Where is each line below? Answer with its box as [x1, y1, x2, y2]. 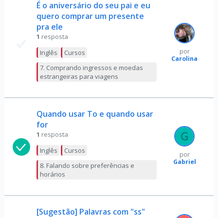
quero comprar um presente [36, 10, 144, 21]
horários [39, 169, 65, 179]
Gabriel [173, 157, 196, 166]
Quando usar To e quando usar [36, 108, 153, 119]
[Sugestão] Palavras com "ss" [36, 206, 145, 217]
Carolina [171, 54, 198, 63]
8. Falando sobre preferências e [39, 161, 134, 170]
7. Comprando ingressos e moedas [39, 63, 143, 72]
